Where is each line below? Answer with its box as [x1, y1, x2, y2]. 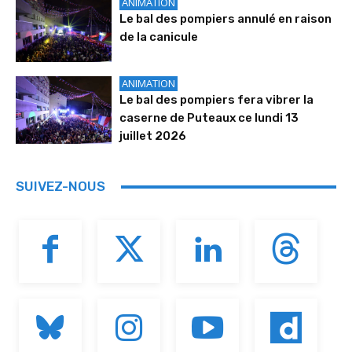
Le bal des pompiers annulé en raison [119, 11, 332, 26]
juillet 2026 [119, 129, 187, 144]
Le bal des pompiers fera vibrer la [119, 93, 314, 108]
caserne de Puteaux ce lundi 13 [119, 111, 299, 126]
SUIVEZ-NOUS [16, 178, 105, 195]
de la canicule [119, 29, 199, 44]
